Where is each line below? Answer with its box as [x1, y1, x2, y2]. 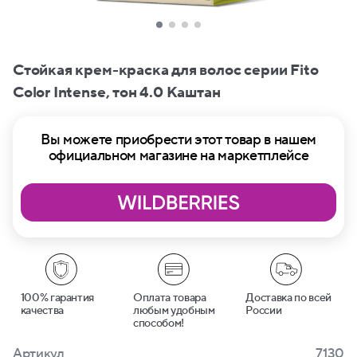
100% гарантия [20, 291, 95, 305]
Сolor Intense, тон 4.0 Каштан [13, 83, 221, 102]
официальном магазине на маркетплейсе [48, 147, 309, 165]
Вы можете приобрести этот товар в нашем [41, 131, 316, 149]
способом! [132, 316, 184, 331]
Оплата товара [132, 291, 206, 305]
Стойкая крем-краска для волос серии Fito [13, 61, 319, 80]
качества [20, 304, 64, 318]
